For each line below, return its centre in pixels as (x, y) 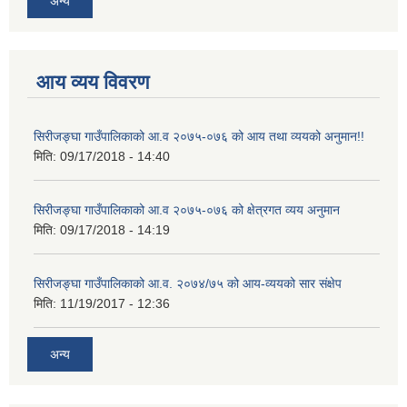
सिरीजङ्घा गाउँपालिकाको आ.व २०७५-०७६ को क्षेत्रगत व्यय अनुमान (187, 209)
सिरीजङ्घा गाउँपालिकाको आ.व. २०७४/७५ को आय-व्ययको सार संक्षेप (188, 283)
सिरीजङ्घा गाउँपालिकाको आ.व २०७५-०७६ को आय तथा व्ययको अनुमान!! (199, 136)
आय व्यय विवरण (93, 82)
